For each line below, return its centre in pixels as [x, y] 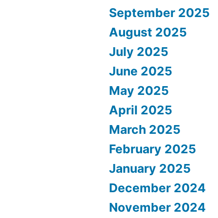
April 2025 [141, 110]
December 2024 [157, 188]
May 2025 [139, 91]
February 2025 [153, 149]
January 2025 [150, 169]
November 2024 [157, 208]
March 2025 [145, 130]
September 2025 [159, 13]
